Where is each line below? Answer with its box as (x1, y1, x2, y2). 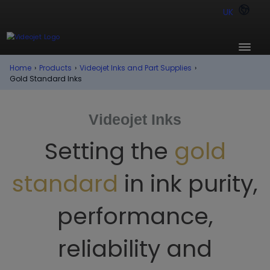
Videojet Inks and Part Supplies (80, 63, 192, 73)
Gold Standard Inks (10, 74, 82, 84)
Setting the (44, 135, 174, 167)
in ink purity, (118, 168, 258, 199)
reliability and (58, 233, 212, 265)
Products (39, 63, 72, 73)
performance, (57, 200, 213, 232)
